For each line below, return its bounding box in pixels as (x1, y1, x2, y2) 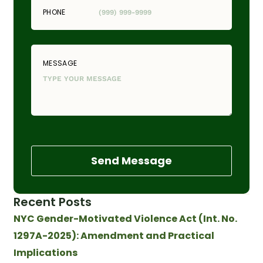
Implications (14, 245, 77, 259)
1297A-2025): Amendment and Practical (14, 228, 214, 242)
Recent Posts (14, 193, 92, 210)
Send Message (91, 153, 172, 168)
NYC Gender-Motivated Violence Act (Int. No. (14, 211, 237, 225)
